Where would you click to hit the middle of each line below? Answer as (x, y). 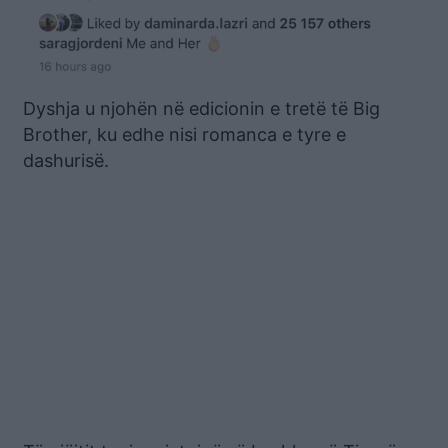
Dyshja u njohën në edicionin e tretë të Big (201, 109)
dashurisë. (66, 161)
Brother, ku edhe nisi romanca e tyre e (184, 135)
